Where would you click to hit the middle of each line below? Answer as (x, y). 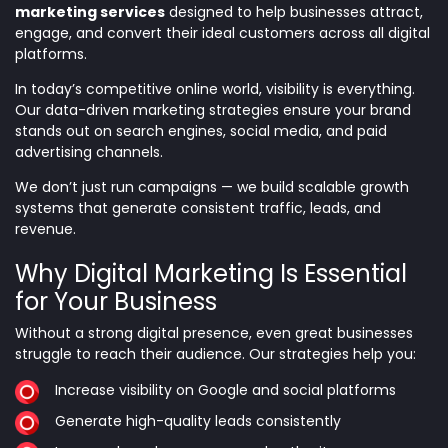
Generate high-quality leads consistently (198, 420)
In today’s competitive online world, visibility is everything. (215, 88)
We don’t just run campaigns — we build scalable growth (212, 186)
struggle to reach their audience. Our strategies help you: (215, 353)
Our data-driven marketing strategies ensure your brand (213, 109)
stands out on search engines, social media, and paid (201, 130)
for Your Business (116, 301)
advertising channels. (89, 151)
